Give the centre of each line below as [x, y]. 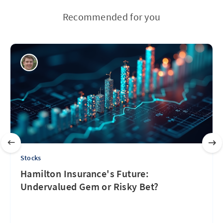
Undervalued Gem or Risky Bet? [90, 186]
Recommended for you [111, 17]
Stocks [31, 158]
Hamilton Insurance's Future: [85, 173]
